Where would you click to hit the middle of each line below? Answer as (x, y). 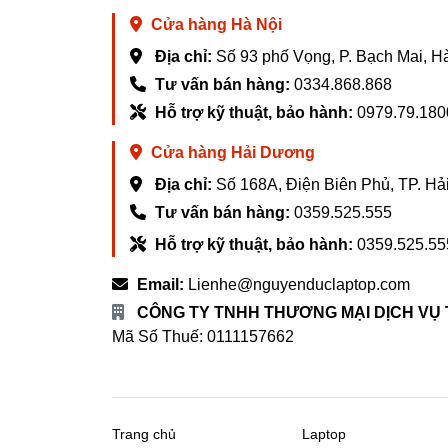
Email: (160, 284)
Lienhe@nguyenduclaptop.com (299, 284)
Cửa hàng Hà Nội (216, 24)
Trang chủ (144, 434)
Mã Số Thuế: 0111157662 (203, 336)
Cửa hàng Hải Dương (233, 152)
